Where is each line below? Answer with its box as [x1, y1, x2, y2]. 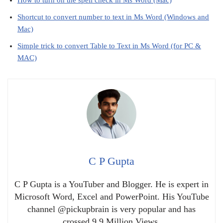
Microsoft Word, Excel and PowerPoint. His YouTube [14, 191, 209, 202]
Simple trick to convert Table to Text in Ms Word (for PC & [17, 41, 201, 50]
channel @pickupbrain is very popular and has [27, 204, 196, 214]
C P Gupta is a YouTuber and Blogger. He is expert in [14, 179, 209, 189]
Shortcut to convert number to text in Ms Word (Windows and [17, 12, 209, 21]
